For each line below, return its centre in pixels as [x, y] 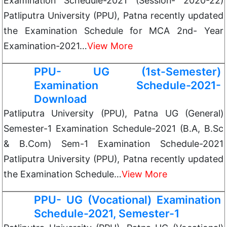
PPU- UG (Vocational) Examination [127, 200]
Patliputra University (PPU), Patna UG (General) [113, 113]
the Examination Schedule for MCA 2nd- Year [113, 31]
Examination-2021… [45, 46]
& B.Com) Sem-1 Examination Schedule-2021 [113, 144]
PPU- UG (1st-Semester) [127, 71]
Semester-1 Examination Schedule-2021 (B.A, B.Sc [113, 128]
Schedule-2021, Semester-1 [107, 213]
